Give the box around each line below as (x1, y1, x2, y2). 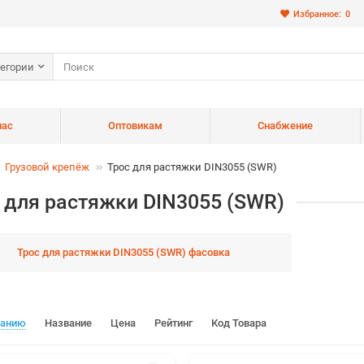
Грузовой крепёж (5, 161, 89, 173)
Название (45, 317, 94, 329)
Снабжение (257, 119, 313, 132)
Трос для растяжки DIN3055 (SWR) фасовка (16, 246, 230, 258)
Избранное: (293, 8, 341, 19)
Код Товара (211, 317, 266, 329)
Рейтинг (154, 317, 195, 329)
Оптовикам (107, 119, 162, 132)
